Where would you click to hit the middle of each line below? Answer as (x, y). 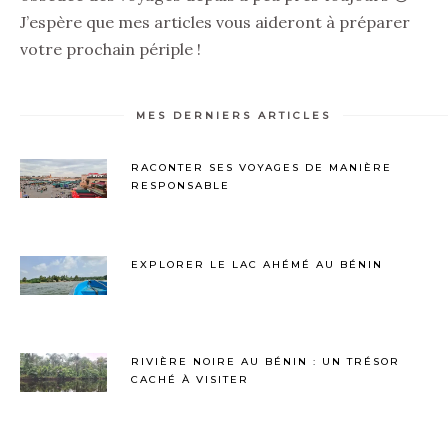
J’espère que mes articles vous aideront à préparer (215, 22)
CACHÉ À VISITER (190, 379)
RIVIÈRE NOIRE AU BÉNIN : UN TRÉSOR (265, 361)
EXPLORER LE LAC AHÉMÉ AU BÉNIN (257, 264)
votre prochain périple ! (110, 49)
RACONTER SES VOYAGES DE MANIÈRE (261, 167)
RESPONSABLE (180, 185)
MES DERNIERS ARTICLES (234, 115)
